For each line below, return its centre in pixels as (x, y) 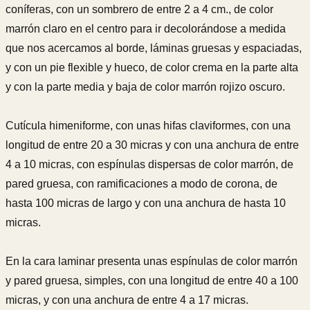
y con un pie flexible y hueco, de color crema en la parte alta (152, 68)
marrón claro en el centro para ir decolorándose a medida (146, 29)
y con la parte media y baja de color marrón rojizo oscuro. (145, 87)
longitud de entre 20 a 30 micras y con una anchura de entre (152, 145)
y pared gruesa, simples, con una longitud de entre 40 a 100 (152, 281)
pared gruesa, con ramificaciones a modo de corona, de (142, 184)
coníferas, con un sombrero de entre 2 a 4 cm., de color (139, 10)
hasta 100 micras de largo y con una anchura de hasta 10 (146, 203)
